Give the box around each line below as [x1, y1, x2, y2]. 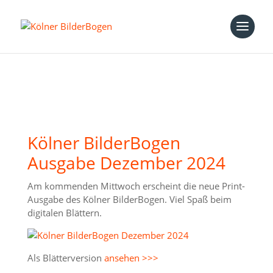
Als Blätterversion [27, 252, 104, 264]
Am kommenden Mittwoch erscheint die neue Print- [27, 180, 245, 192]
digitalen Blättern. [27, 207, 102, 219]
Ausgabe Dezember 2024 [27, 151, 225, 174]
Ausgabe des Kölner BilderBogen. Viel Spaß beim [27, 193, 232, 205]
